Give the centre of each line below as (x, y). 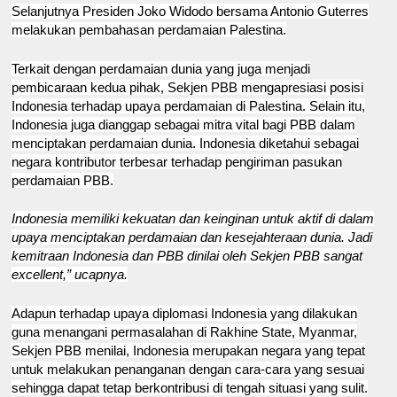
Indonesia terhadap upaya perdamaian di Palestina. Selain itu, (189, 105)
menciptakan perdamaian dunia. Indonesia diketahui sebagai (186, 143)
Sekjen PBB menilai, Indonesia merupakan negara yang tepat (189, 350)
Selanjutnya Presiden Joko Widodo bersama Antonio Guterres (191, 12)
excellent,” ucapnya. (70, 275)
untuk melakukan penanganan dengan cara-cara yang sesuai (188, 369)
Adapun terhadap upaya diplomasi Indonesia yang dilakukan (185, 313)
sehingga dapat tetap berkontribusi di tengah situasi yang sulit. (190, 387)
